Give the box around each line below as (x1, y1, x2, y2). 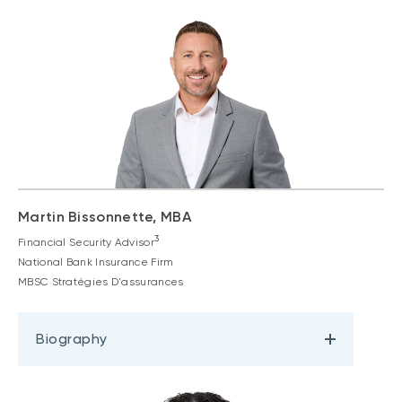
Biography (36, 329, 108, 347)
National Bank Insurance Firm (18, 255, 174, 268)
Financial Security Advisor (18, 235, 154, 249)
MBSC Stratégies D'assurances (18, 275, 184, 288)
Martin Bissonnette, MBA (18, 207, 191, 225)
